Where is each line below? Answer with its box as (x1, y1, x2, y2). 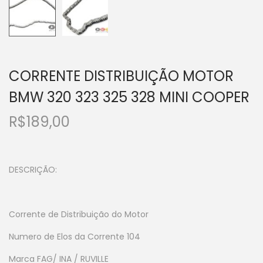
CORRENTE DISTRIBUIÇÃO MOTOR (9, 66, 234, 86)
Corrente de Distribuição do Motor (9, 208, 151, 220)
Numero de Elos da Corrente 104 (9, 230, 140, 242)
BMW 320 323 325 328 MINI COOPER (9, 87, 249, 107)
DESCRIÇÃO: (9, 163, 57, 176)
